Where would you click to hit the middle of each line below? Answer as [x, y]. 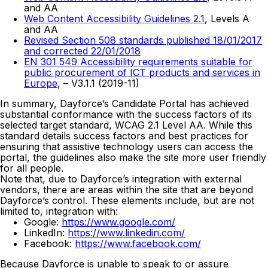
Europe [41, 83]
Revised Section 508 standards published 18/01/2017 [143, 40]
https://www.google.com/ [118, 222]
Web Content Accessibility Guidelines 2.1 [114, 19]
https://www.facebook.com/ [138, 244]
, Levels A [227, 19]
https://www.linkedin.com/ [126, 233]
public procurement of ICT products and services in [142, 73]
